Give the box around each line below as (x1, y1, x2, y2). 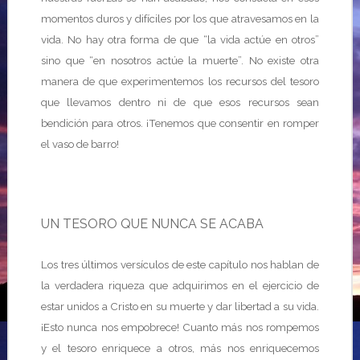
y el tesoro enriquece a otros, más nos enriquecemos (40, 342, 320, 354)
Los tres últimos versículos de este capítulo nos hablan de (40, 258, 320, 271)
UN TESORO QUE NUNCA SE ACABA (40, 216, 264, 231)
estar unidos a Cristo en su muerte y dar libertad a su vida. (40, 300, 320, 313)
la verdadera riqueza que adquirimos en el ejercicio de (40, 279, 320, 292)
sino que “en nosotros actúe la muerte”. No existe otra (40, 54, 320, 67)
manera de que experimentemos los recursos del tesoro (40, 75, 320, 88)
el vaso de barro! (40, 137, 119, 150)
